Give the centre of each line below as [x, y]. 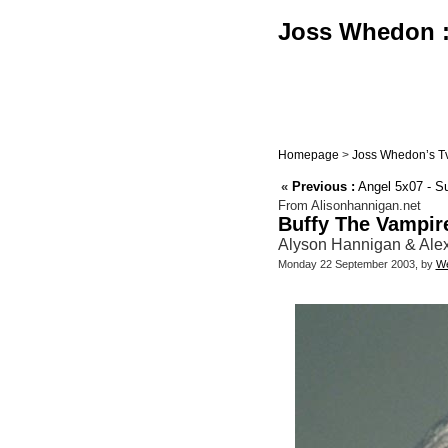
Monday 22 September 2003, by [356, 264]
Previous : [323, 187]
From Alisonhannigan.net [349, 206]
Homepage [308, 155]
